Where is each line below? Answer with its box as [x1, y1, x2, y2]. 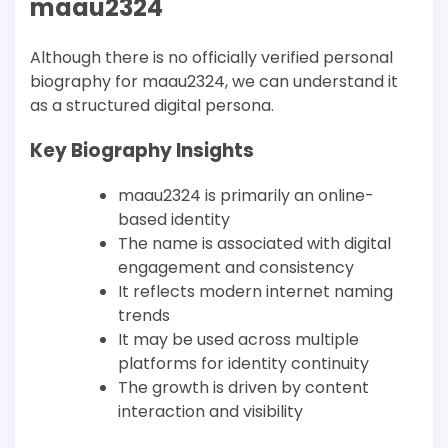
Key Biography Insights [30, 137, 254, 165]
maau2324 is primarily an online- [118, 183, 374, 207]
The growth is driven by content [118, 375, 369, 399]
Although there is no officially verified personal [30, 46, 393, 70]
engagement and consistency [118, 255, 354, 279]
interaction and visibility [118, 399, 303, 423]
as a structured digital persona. [30, 94, 274, 118]
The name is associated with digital [118, 231, 391, 255]
